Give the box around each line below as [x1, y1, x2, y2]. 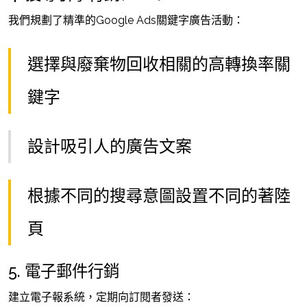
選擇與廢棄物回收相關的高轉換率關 [27, 54, 291, 74]
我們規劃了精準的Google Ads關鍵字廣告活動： [8, 14, 244, 27]
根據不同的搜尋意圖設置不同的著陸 [27, 186, 291, 206]
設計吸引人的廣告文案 [27, 136, 192, 156]
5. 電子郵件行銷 [8, 262, 119, 280]
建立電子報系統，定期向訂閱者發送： [8, 291, 195, 304]
